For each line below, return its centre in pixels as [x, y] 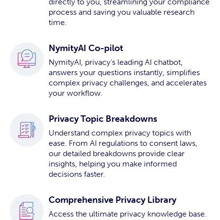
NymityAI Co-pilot [86, 48]
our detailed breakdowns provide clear [117, 154]
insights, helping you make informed [113, 164]
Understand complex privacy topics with [120, 133]
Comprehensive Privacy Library [112, 200]
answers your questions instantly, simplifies [124, 73]
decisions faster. [77, 174]
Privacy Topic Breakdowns [103, 119]
